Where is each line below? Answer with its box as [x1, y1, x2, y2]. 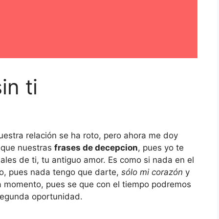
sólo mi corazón [119, 167, 183, 177]
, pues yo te [138, 143, 184, 153]
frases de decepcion [54, 143, 138, 153]
